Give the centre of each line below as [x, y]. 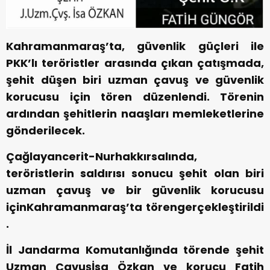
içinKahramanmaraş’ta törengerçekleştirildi [135, 207]
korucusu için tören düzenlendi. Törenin [135, 97]
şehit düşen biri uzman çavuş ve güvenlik [135, 80]
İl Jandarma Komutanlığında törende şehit [135, 250]
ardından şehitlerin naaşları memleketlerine [135, 114]
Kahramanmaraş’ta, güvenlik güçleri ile [135, 46]
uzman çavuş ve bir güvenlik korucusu [135, 190]
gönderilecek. [46, 131]
